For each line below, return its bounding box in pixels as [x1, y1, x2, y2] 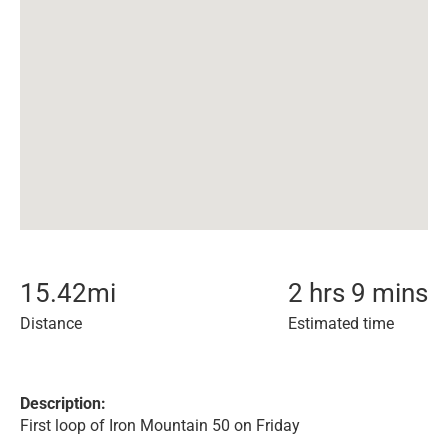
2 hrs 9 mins [288, 278, 428, 308]
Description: [20, 394, 106, 413]
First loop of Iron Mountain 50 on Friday [20, 416, 300, 435]
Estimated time [288, 314, 394, 333]
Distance [20, 314, 82, 333]
